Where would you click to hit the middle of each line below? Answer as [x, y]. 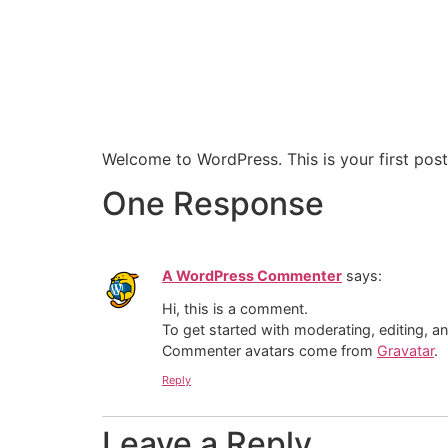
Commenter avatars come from [269, 350]
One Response [213, 204]
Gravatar [405, 350]
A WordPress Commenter [252, 276]
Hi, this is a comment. [235, 308]
